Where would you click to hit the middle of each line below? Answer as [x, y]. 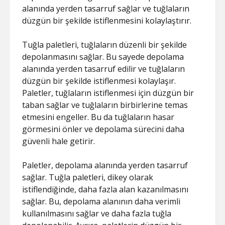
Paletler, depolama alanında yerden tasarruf [105, 165]
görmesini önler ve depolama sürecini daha [103, 129]
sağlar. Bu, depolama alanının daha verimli [101, 201]
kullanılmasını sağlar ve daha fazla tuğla [97, 213]
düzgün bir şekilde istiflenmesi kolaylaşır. [99, 81]
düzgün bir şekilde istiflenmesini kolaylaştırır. [107, 21]
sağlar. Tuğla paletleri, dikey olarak [88, 177]
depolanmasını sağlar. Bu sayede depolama [103, 57]
